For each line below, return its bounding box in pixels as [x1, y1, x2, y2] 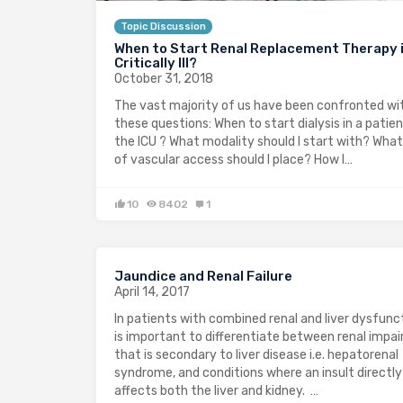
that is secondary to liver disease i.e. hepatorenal [114, 346, 399, 363]
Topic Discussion [121, 20, 206, 32]
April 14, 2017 [114, 283, 190, 300]
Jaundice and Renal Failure [114, 267, 292, 284]
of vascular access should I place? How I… [114, 151, 353, 167]
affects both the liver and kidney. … [114, 382, 318, 399]
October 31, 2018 [114, 70, 213, 86]
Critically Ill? [114, 54, 197, 71]
